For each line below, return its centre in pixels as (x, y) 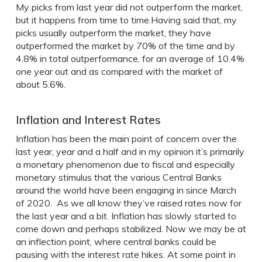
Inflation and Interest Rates (88, 120)
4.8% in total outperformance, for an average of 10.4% (130, 58)
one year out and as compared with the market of (119, 71)
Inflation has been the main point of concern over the (126, 139)
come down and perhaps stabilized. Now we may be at (131, 229)
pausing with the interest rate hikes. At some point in (125, 254)
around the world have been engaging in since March (126, 190)
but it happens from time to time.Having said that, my (126, 20)
